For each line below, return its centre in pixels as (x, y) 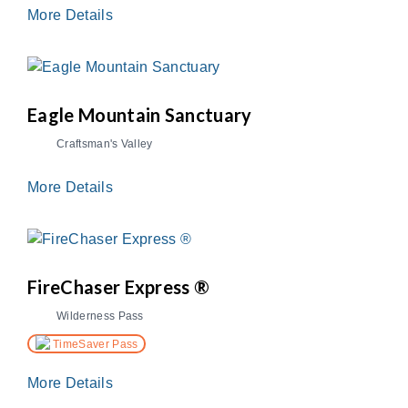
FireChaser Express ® (119, 287)
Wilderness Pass (100, 316)
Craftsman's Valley (105, 144)
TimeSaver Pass (94, 344)
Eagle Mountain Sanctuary (140, 115)
